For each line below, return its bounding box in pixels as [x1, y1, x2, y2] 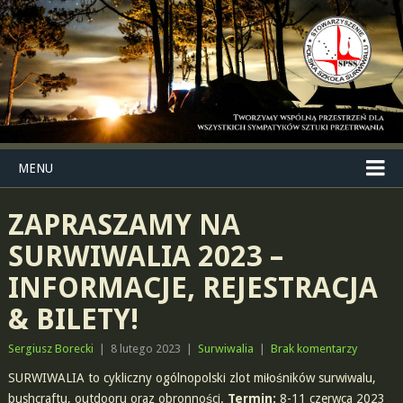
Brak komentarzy [270, 342, 357, 356]
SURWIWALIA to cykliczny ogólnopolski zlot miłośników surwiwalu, [7, 371, 376, 386]
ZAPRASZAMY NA [7, 208, 240, 243]
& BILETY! [7, 302, 139, 337]
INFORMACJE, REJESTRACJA [7, 271, 378, 306]
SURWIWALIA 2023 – [7, 239, 283, 274]
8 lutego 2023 [110, 342, 181, 356]
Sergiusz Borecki [7, 342, 94, 356]
